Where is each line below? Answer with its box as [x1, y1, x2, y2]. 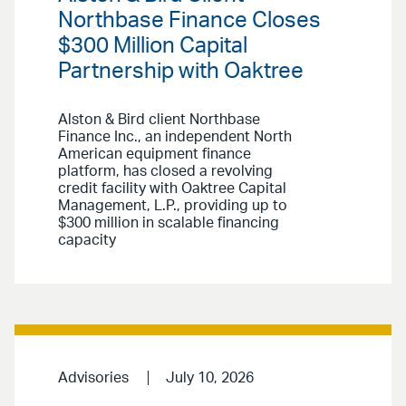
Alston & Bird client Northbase [58, 112, 260, 128]
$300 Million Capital [58, 35, 247, 58]
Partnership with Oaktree [58, 61, 304, 83]
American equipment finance [58, 147, 251, 162]
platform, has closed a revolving [58, 164, 273, 179]
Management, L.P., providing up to [58, 198, 287, 214]
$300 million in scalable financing [58, 216, 279, 231]
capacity [58, 233, 116, 248]
